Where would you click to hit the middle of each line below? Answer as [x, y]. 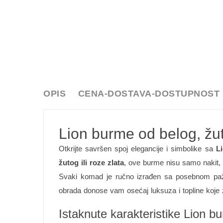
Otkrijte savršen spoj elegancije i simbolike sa [137, 149]
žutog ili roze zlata [91, 163]
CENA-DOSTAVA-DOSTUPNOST [149, 94]
